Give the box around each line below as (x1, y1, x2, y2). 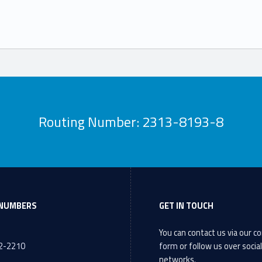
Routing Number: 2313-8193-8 (39, 111, 224, 132)
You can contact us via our (159, 226, 254, 239)
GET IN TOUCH (159, 199, 214, 212)
